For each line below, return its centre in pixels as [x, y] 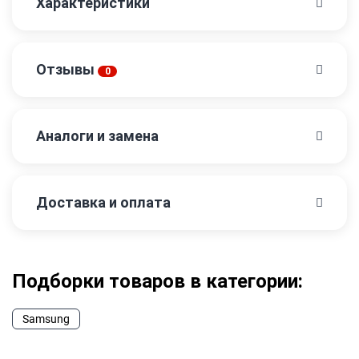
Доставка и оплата [103, 203]
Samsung [46, 319]
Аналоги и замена [97, 136]
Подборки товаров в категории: [157, 282]
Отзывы [67, 70]
